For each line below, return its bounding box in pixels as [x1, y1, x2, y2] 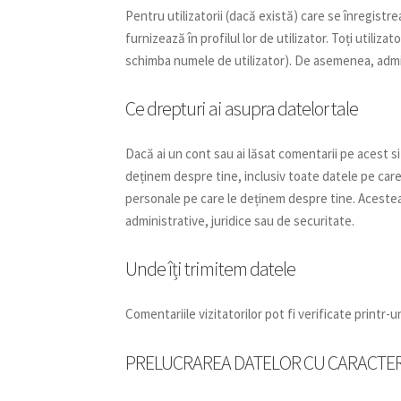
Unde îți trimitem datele [125, 256, 296, 282]
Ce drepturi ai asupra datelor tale [125, 96, 359, 122]
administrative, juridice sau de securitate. [125, 212, 355, 230]
